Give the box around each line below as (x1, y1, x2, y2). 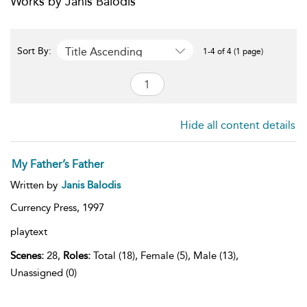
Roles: (63, 249, 90, 262)
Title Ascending (65, 45, 143, 58)
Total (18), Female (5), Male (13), (90, 249, 238, 262)
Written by (10, 179, 60, 191)
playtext (10, 225, 47, 238)
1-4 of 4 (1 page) (203, 47, 263, 56)
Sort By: (17, 45, 54, 57)
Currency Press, (10, 201, 82, 214)
